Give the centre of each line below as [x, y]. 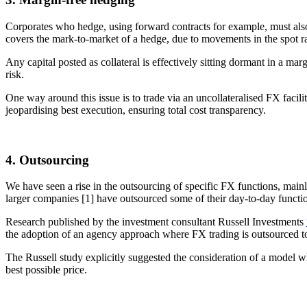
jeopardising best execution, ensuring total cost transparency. [136, 110]
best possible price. [46, 270]
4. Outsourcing [47, 160]
